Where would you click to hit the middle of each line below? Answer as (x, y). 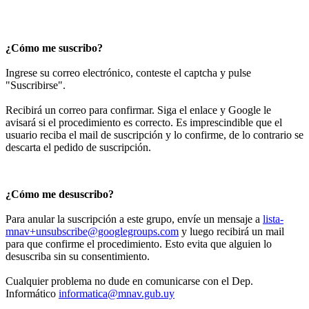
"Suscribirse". (36, 86)
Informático (32, 294)
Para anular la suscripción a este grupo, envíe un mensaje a (134, 219)
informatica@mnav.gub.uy (117, 294)
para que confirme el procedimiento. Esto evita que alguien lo (139, 244)
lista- (273, 219)
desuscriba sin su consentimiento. (78, 257)
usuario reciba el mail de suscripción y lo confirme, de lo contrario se (154, 135)
